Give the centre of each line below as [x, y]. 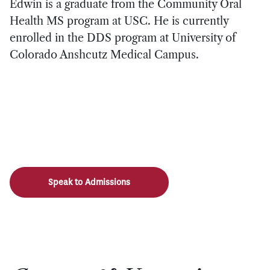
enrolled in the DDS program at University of [123, 38]
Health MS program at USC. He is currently [119, 21]
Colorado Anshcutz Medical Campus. [104, 55]
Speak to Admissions [89, 183]
